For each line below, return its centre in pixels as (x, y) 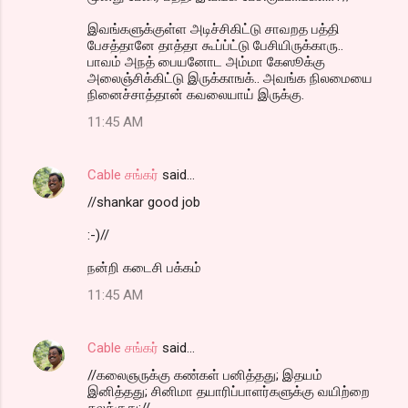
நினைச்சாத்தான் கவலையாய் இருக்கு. (196, 94)
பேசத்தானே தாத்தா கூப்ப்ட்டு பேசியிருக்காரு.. (215, 45)
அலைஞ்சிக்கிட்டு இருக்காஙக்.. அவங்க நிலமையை (230, 78)
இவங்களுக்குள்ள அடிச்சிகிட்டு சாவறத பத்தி (214, 29)
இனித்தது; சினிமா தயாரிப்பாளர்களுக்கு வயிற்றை (229, 391)
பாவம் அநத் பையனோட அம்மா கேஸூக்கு (206, 61)
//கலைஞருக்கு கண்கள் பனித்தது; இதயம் (205, 375)
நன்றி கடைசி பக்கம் (144, 267)
